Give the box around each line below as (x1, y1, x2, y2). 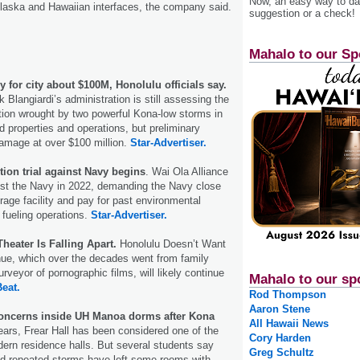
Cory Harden (249, 332, 311, 345)
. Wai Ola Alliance (145, 165, 228, 178)
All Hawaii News (249, 317, 329, 330)
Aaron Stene (249, 303, 310, 316)
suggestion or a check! (249, 6, 355, 19)
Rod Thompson (249, 288, 326, 301)
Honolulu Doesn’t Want (120, 237, 226, 250)
